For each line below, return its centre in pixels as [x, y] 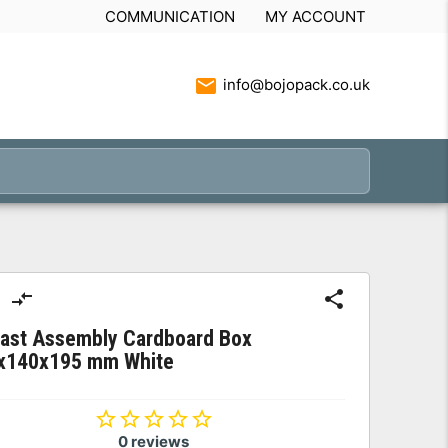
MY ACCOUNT [315, 16]
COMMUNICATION [169, 16]
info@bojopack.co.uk [296, 84]
